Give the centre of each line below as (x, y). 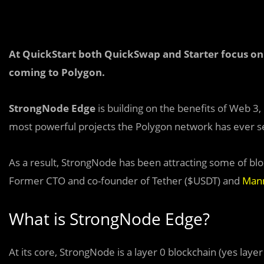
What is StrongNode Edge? (109, 219)
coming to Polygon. (57, 72)
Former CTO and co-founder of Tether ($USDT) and (126, 181)
